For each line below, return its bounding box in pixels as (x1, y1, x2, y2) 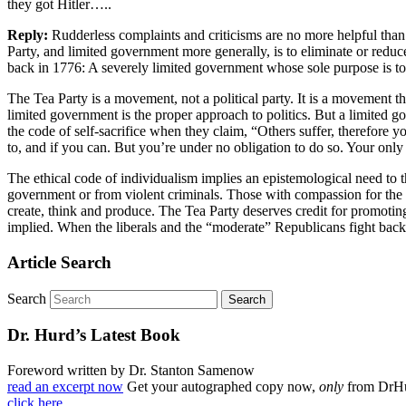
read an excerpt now (7, 378, 123, 394)
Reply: (7, 27, 48, 43)
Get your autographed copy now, (123, 378, 319, 394)
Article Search (7, 252, 111, 272)
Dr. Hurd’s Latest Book (7, 325, 180, 345)
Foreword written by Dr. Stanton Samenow (7, 362, 255, 378)
